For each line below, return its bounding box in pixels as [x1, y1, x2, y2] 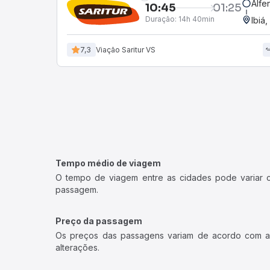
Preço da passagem [55, 216, 142, 226]
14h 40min [177, 14, 215, 24]
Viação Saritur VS [96, 45, 155, 54]
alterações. [55, 242, 99, 253]
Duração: [145, 14, 177, 24]
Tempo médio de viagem [55, 158, 161, 168]
